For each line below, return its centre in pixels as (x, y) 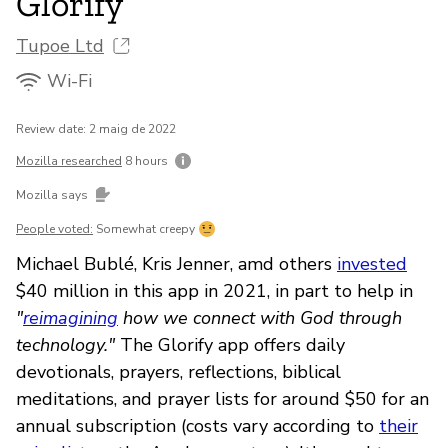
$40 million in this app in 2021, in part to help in (214, 290)
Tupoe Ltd (60, 46)
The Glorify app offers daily (230, 344)
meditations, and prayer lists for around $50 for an (222, 398)
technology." (65, 344)
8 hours (146, 160)
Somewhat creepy (145, 228)
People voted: (54, 228)
